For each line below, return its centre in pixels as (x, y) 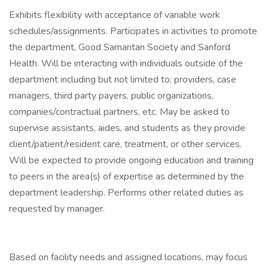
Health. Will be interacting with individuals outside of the (126, 63)
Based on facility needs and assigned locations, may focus (128, 257)
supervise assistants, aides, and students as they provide (127, 128)
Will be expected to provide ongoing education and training (131, 160)
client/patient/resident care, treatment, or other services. (125, 144)
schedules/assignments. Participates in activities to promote (133, 31)
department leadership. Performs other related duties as (126, 193)
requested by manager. (57, 209)
